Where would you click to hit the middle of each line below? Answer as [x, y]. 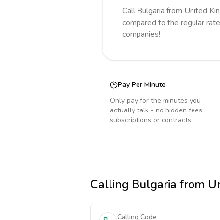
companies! [141, 34]
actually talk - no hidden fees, [157, 110]
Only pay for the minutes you [155, 100]
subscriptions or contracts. [151, 120]
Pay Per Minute [142, 85]
